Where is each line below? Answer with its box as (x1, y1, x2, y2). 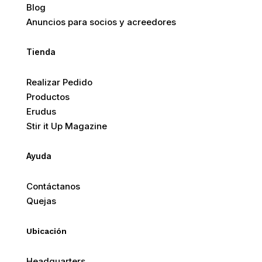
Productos (26, 91, 70, 102)
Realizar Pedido (26, 77, 92, 88)
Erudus (26, 106, 56, 117)
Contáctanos (26, 181, 80, 192)
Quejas (26, 195, 56, 206)
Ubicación (26, 226, 67, 236)
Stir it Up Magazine (26, 120, 107, 132)
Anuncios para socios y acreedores (26, 16, 176, 27)
